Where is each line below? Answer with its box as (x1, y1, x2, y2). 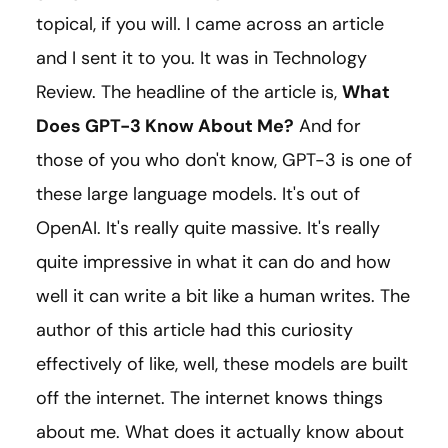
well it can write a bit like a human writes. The (36, 284, 410, 309)
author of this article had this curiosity (36, 318, 353, 343)
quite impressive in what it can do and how (36, 250, 391, 275)
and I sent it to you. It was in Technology (36, 46, 367, 71)
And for (294, 114, 361, 139)
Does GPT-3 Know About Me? (36, 114, 294, 139)
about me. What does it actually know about (36, 420, 404, 445)
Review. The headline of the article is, (36, 80, 342, 105)
